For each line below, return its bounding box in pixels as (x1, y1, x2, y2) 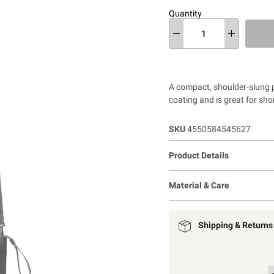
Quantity (168, 8, 202, 18)
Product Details (168, 150, 229, 160)
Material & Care (168, 180, 229, 190)
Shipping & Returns (198, 220, 273, 230)
